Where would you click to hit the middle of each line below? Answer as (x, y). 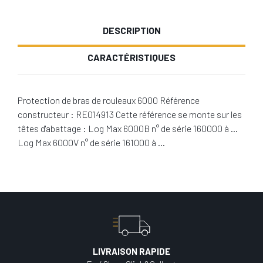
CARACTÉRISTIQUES (131, 57)
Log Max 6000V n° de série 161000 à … (91, 142)
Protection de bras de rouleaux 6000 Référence (109, 100)
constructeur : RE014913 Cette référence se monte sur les (130, 114)
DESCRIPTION (131, 30)
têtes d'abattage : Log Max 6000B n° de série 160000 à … (128, 128)
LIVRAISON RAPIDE (131, 251)
